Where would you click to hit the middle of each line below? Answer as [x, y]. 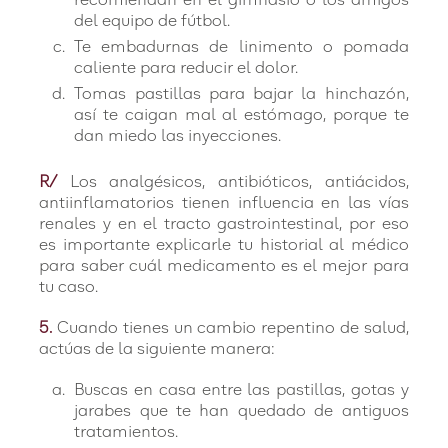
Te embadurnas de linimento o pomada [241, 47]
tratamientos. [126, 432]
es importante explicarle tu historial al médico [224, 245]
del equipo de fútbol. [152, 21]
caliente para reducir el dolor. [186, 68]
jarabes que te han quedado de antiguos [241, 411]
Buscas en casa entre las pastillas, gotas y [241, 390]
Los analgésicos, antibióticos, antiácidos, [239, 182]
